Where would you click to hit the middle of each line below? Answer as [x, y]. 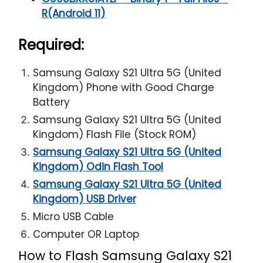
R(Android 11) [74, 13]
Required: [51, 45]
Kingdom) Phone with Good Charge [124, 87]
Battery [52, 102]
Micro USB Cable [74, 216]
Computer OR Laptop [86, 234]
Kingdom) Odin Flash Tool [98, 166]
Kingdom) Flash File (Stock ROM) [115, 134]
